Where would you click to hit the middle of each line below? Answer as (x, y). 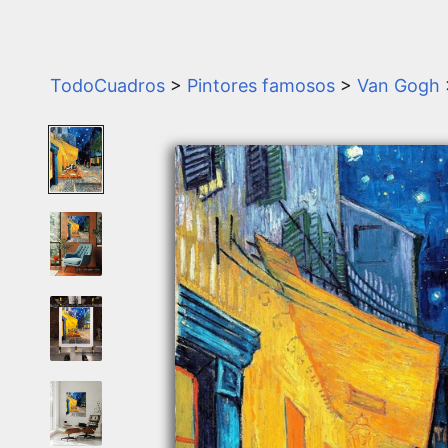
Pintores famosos (261, 85)
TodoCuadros (107, 85)
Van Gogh (398, 85)
